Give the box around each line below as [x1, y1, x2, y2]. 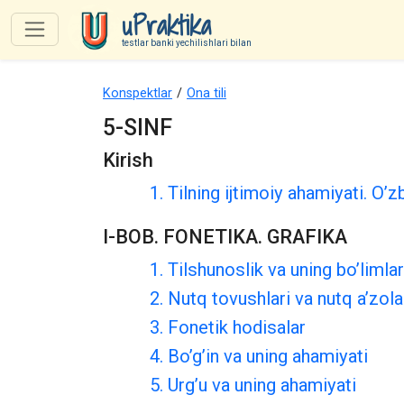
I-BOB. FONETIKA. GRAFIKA [103, 225, 347, 248]
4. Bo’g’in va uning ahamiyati [150, 345, 368, 367]
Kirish [103, 149, 153, 171]
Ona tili [187, 86, 226, 101]
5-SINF [103, 115, 172, 141]
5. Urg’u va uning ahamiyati [150, 374, 356, 396]
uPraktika [122, 3, 211, 47]
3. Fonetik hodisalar [150, 317, 306, 338]
